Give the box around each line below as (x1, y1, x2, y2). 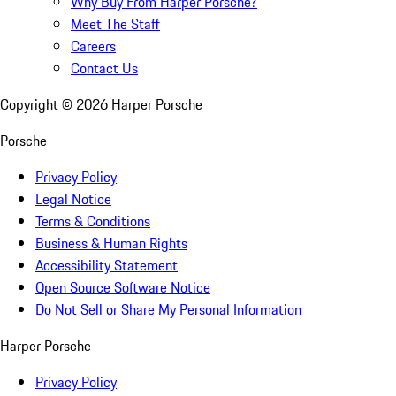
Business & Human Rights (35, 232, 187, 255)
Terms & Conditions (35, 210, 150, 232)
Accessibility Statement (35, 255, 178, 277)
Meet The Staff (71, 13, 160, 35)
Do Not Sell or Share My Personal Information (35, 299, 301, 321)
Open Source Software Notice (35, 277, 210, 299)
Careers (71, 35, 116, 57)
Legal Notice (35, 188, 111, 210)
